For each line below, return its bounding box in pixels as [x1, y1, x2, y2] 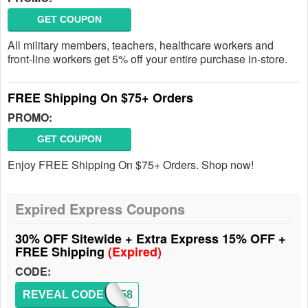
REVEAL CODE [23, 289, 104, 300]
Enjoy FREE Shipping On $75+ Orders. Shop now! [8, 157, 254, 173]
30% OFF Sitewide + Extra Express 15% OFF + [15, 230, 286, 247]
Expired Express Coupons [15, 199, 185, 219]
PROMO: [8, 109, 52, 125]
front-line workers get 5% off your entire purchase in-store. [8, 51, 287, 67]
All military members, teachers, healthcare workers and [8, 37, 274, 53]
